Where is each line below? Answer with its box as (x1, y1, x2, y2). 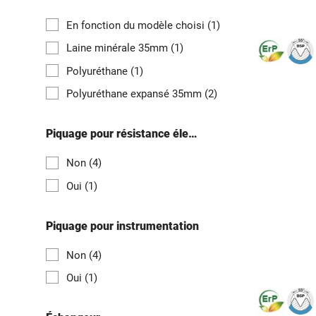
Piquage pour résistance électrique (188, 127, 197, 141)
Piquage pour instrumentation (46, 219, 199, 233)
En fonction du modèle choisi (66, 19, 207, 32)
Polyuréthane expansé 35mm (66, 87, 205, 100)
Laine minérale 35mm (66, 42, 171, 55)
